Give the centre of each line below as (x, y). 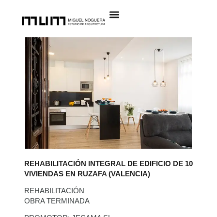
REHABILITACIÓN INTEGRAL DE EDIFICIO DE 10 (108, 163)
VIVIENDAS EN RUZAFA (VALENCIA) (87, 173)
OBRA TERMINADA (57, 201)
